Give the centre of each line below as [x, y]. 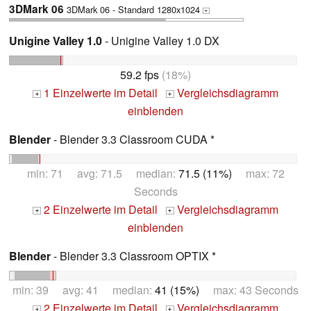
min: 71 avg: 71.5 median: [102, 174]
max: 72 [258, 174]
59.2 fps [140, 75]
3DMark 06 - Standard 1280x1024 [133, 10]
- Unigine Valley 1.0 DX [161, 41]
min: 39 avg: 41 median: [84, 289]
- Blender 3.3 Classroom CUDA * [133, 140]
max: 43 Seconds [249, 289]
